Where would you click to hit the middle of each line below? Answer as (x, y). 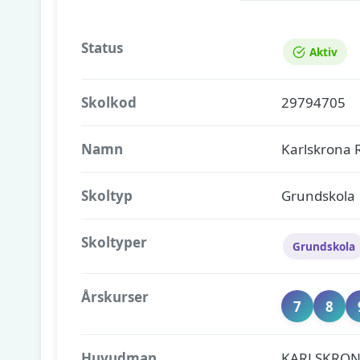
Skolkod (109, 102)
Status (102, 48)
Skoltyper (114, 242)
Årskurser (115, 297)
